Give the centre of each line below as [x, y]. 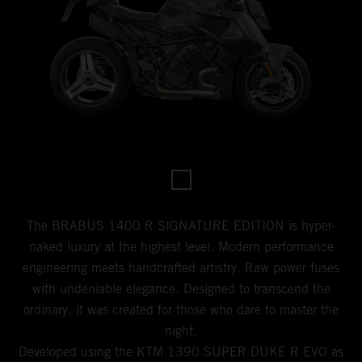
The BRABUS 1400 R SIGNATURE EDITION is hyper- [181, 226]
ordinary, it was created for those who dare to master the [181, 310]
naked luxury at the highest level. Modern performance [181, 247]
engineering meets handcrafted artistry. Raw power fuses [181, 268]
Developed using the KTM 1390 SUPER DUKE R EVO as [181, 352]
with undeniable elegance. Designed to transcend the [181, 289]
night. [181, 331]
